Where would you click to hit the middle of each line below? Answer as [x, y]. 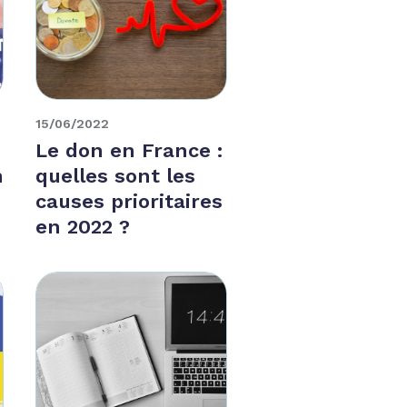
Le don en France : [129, 150]
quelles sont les [116, 175]
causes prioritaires [129, 201]
